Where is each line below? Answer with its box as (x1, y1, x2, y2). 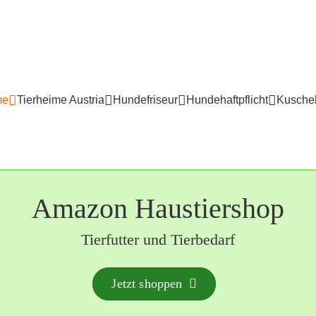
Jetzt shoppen (111, 276, 183, 291)
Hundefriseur (113, 94, 178, 106)
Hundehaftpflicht (186, 94, 268, 106)
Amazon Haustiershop (32, 193, 284, 224)
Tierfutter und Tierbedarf (81, 231, 235, 248)
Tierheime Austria (17, 94, 104, 106)
